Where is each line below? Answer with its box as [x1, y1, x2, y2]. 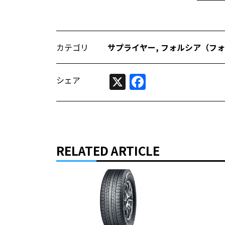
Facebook [146, 70, 219, 93]
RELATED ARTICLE [56, 142, 160, 159]
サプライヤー [107, 41, 156, 53]
